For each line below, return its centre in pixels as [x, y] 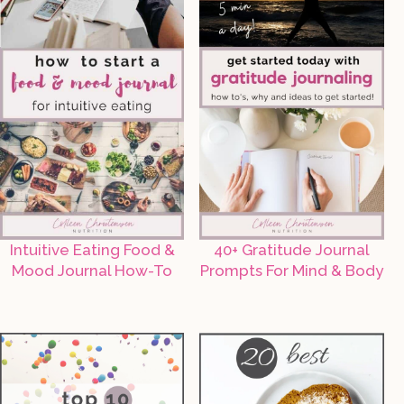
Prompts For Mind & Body [291, 271]
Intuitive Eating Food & [92, 250]
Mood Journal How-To [92, 271]
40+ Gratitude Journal [291, 250]
